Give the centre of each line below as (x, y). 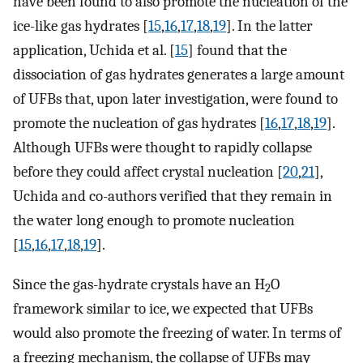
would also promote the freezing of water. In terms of (177, 333)
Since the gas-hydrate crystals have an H (139, 284)
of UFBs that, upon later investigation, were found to (175, 99)
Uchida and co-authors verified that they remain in (173, 196)
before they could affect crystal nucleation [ (148, 172)
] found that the (237, 51)
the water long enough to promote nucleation (154, 221)
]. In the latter (269, 26)
